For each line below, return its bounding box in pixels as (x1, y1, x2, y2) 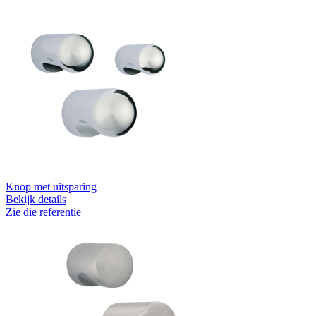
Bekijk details (6, 193, 66, 205)
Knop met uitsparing (6, 180, 97, 193)
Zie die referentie (6, 205, 81, 218)
